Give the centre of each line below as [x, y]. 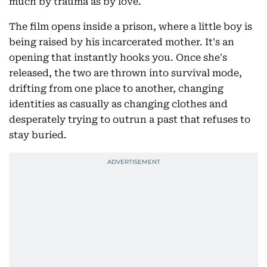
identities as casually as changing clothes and [118, 104]
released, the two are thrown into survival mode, [125, 73]
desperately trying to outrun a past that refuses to [130, 120]
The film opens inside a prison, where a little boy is [131, 27]
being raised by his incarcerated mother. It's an [122, 42]
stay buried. [38, 135]
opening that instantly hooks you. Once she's [118, 58]
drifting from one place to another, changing [116, 89]
